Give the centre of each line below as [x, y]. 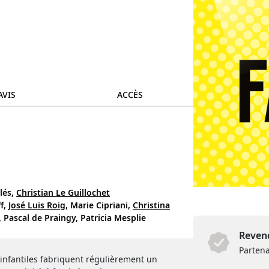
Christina [151, 205]
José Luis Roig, [38, 205]
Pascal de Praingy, [41, 218]
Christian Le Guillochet [63, 193]
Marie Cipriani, [100, 205]
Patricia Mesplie [113, 218]
